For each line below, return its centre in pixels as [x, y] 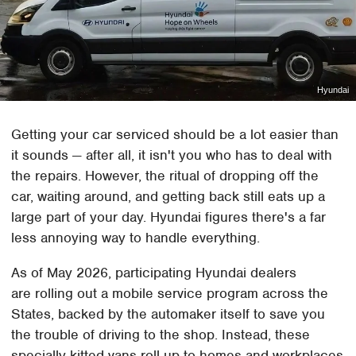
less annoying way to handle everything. [136, 237]
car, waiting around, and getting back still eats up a [168, 196]
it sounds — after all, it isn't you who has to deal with [172, 155]
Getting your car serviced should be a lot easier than [175, 134]
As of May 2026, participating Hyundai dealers [154, 272]
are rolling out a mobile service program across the [170, 293]
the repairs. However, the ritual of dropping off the [165, 175]
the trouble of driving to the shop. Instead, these [161, 334]
